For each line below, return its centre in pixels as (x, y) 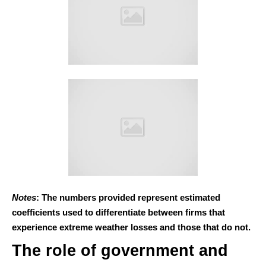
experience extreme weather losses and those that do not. (131, 227)
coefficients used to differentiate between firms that (118, 213)
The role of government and (120, 251)
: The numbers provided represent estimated (128, 198)
